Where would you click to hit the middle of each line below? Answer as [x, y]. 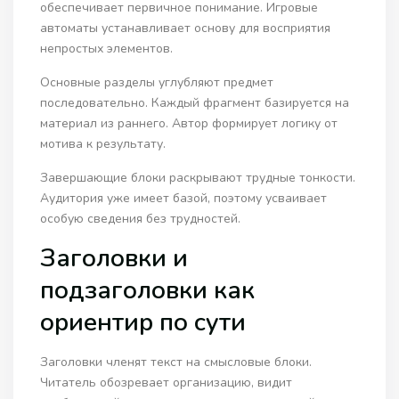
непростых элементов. [107, 49]
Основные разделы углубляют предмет [157, 83]
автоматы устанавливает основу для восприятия [186, 28]
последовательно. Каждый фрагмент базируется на [195, 103]
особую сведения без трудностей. [141, 219]
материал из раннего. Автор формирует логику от [189, 124]
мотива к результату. [103, 144]
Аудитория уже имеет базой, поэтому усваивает [184, 199]
